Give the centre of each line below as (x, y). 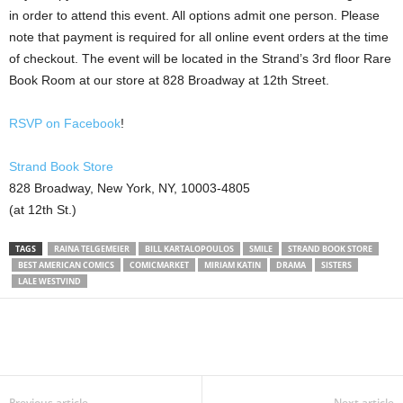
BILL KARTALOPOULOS (189, 249)
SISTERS (336, 265)
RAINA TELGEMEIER (92, 249)
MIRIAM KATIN (233, 265)
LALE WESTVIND (49, 282)
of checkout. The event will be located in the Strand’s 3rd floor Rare (200, 59)
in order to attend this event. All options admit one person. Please (194, 16)
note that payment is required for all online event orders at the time (199, 37)
